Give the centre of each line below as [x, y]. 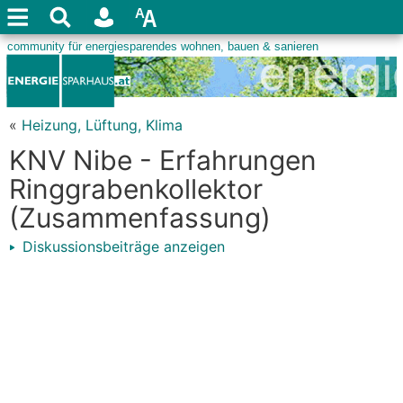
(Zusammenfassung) [140, 218]
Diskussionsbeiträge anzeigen [121, 246]
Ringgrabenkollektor [136, 189]
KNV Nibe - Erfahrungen [163, 160]
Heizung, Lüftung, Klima [102, 125]
